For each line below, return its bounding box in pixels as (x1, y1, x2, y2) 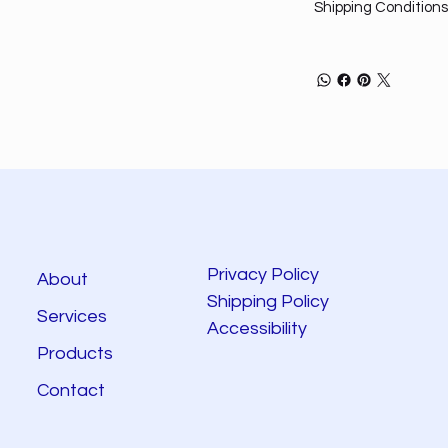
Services (36, 307, 107, 327)
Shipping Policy (206, 292, 329, 312)
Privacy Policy (206, 265, 319, 285)
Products (36, 344, 113, 364)
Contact (36, 381, 105, 401)
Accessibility (206, 319, 311, 339)
